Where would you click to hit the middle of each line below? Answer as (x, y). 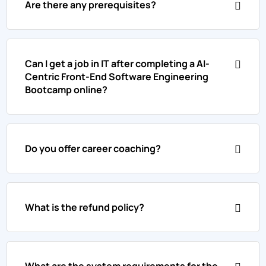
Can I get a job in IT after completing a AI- (118, 63)
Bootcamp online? (66, 89)
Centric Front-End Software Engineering (117, 76)
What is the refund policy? (85, 207)
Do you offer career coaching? (93, 148)
